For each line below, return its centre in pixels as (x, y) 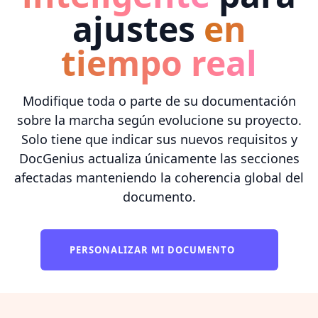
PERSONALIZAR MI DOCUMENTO (153, 250)
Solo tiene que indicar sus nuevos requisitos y (159, 139)
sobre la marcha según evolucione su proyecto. (159, 120)
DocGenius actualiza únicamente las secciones (159, 158)
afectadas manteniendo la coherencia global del (159, 177)
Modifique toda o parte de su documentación (159, 100)
